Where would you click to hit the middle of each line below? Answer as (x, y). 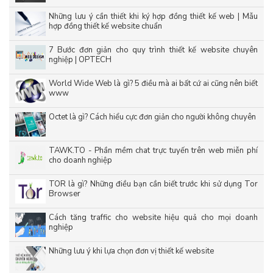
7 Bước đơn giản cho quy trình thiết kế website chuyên (153, 50)
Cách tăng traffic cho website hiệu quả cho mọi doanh (153, 218)
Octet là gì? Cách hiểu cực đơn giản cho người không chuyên (152, 117)
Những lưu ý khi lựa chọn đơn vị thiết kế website (131, 251)
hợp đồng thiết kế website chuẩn (105, 27)
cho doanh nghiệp (80, 161)
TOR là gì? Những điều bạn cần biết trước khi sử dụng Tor (153, 184)
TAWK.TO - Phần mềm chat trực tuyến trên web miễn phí (153, 151)
